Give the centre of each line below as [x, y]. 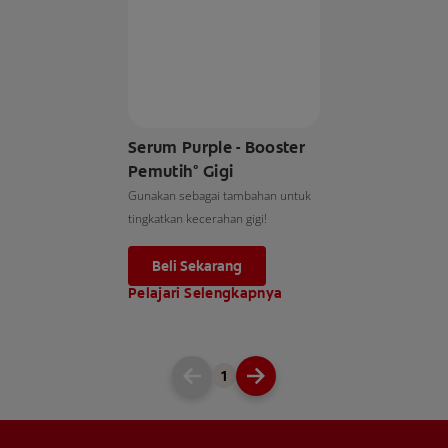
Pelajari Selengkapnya [205, 292]
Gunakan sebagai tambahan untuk [219, 195]
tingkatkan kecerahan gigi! [197, 218]
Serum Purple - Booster [217, 147]
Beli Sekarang [197, 265]
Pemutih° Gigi [181, 171]
